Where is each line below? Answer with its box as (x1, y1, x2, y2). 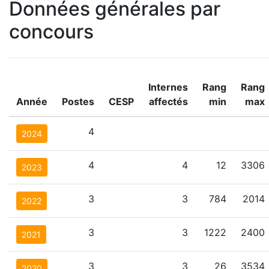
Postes (62, 95, 94, 107)
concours (9, 20, 94, 43)
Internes (148, 81, 188, 93)
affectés (149, 95, 188, 107)
